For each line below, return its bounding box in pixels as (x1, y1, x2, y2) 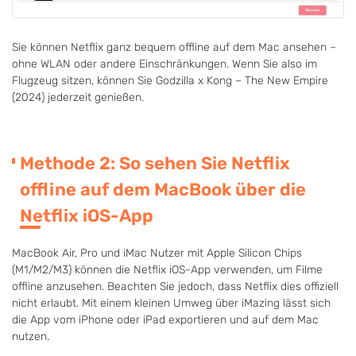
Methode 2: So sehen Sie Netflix (20, 153, 290, 175)
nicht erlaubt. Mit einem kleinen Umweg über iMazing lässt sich (12, 296, 331, 311)
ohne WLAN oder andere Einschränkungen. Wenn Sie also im (12, 57, 317, 72)
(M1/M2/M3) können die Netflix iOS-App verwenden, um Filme (12, 263, 323, 277)
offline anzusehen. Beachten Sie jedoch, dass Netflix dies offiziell (12, 280, 339, 294)
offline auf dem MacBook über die (20, 179, 306, 201)
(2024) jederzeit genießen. (12, 91, 144, 105)
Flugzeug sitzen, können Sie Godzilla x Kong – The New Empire (12, 74, 328, 88)
